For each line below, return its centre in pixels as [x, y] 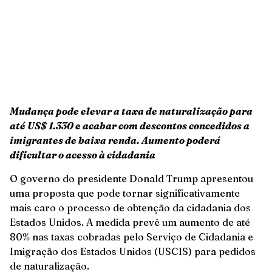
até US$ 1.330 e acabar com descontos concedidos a [130, 126]
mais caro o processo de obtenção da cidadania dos [130, 207]
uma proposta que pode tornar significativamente [125, 193]
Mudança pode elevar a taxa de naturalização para [131, 111]
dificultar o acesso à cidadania [83, 155]
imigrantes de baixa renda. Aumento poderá [115, 141]
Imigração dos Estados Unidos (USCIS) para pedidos [133, 251]
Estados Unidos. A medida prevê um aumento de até [130, 222]
